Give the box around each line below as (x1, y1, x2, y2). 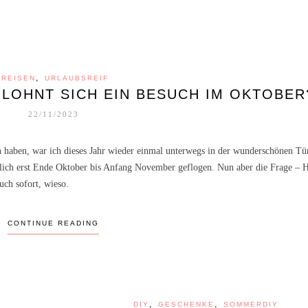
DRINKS (117, 189, 151, 197)
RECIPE (160, 189, 195, 197)
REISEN (1, 74, 36, 82)
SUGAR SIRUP (100, 217, 208, 233)
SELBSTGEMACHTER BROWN (42, 201, 266, 217)
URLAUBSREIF (45, 74, 109, 82)
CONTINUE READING (8, 219, 100, 227)
